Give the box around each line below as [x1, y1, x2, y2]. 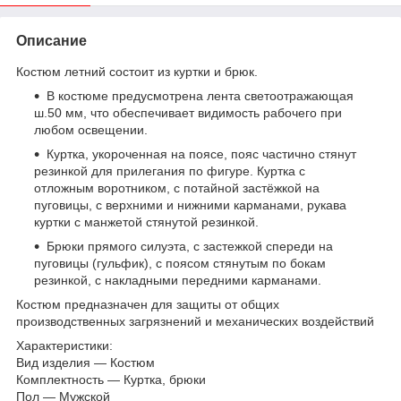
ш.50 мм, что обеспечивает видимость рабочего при [34, 105, 342, 120]
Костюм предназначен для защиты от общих [16, 296, 279, 311]
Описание [16, 32, 87, 48]
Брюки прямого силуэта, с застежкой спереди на [47, 238, 333, 253]
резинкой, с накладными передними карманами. [34, 272, 321, 287]
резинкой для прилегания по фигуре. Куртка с [34, 163, 305, 178]
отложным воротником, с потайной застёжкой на [34, 180, 320, 195]
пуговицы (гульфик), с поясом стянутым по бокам [34, 255, 326, 270]
